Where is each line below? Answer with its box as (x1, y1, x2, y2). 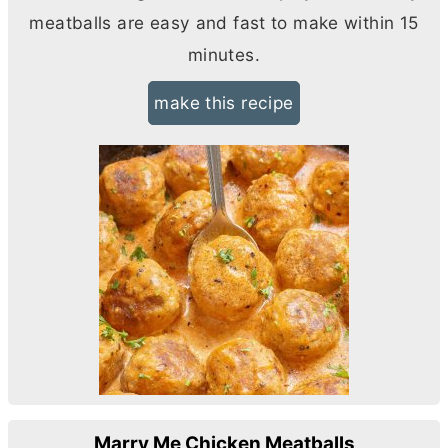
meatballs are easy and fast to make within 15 (29, 12, 419, 34)
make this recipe (154, 92, 294, 114)
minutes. (187, 44, 261, 66)
